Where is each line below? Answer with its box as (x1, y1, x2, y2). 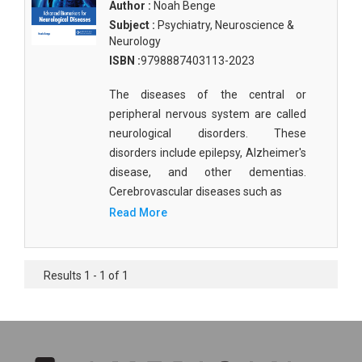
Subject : (109, 19, 155, 32)
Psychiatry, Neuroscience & (155, 19, 294, 32)
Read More (109, 206, 167, 219)
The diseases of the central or (109, 88, 306, 101)
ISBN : (109, 54, 141, 67)
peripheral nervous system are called (109, 107, 306, 120)
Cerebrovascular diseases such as (109, 185, 282, 198)
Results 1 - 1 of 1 (44, 269, 128, 282)
